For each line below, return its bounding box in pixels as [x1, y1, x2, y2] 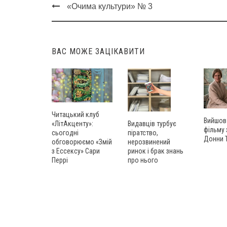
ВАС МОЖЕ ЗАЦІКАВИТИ [52, 47, 145, 57]
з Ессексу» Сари [52, 147, 100, 156]
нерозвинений [128, 138, 170, 146]
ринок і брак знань [128, 147, 183, 156]
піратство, [128, 129, 158, 137]
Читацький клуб [52, 110, 99, 119]
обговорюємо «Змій [52, 138, 112, 146]
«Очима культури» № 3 [67, 2, 153, 11]
